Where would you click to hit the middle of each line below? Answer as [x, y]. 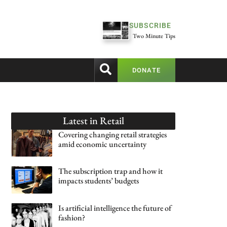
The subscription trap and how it [111, 171]
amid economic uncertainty [103, 144]
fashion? [72, 217]
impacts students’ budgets [99, 181]
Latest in [81, 121]
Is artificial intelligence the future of [115, 208]
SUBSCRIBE [150, 26]
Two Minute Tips [154, 36]
